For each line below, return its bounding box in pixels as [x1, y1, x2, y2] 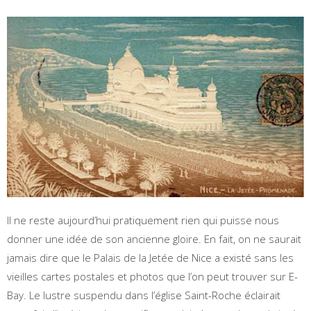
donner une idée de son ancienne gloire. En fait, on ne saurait [7, 232, 301, 246]
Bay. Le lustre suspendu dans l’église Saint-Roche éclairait [7, 288, 280, 303]
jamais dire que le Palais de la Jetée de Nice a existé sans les [7, 251, 294, 265]
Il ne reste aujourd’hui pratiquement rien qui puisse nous [7, 213, 279, 228]
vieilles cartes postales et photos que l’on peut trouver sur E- [7, 269, 298, 284]
